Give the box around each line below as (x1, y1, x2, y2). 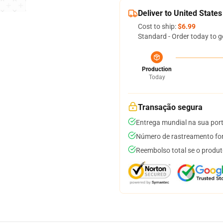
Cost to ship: (138, 22, 178, 30)
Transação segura (138, 103, 203, 112)
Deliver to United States (138, 8, 222, 18)
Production (142, 66, 172, 73)
